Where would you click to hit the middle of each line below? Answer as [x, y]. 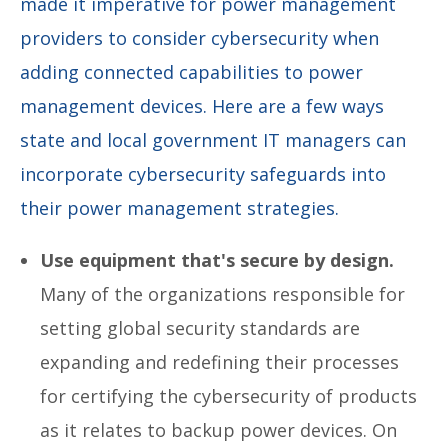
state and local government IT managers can [213, 139]
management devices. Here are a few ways [202, 105]
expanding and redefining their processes [219, 361]
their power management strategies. [182, 207]
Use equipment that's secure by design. [217, 259]
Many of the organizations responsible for [222, 293]
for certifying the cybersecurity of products [228, 395]
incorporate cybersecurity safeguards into [203, 173]
